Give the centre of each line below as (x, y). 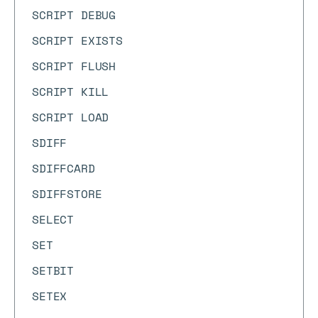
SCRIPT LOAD (71, 117)
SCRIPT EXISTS (77, 40)
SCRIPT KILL (71, 92)
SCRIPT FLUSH (74, 66)
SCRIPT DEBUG (74, 15)
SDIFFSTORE (67, 194)
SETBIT (53, 270)
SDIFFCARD (64, 168)
